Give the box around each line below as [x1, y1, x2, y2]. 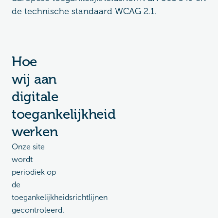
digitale [12, 89, 58, 105]
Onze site [12, 142, 45, 151]
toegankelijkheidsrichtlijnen [12, 193, 108, 202]
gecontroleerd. [12, 205, 64, 215]
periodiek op [12, 167, 56, 177]
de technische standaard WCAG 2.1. [12, 6, 157, 17]
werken [12, 124, 58, 140]
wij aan [12, 71, 57, 87]
